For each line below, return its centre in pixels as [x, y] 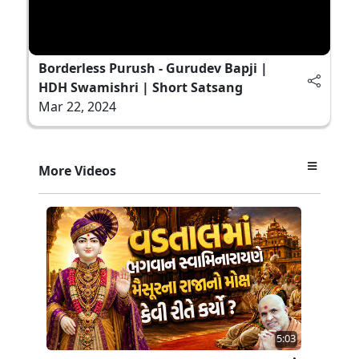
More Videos [77, 170]
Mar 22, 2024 [77, 106]
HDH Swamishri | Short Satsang [141, 87]
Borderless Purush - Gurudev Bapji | [153, 68]
